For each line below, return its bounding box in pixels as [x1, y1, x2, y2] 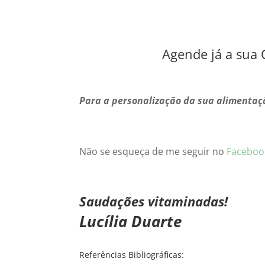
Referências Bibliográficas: [79, 249, 185, 261]
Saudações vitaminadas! [79, 192, 228, 211]
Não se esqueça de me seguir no [79, 145, 227, 159]
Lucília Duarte [79, 211, 182, 232]
